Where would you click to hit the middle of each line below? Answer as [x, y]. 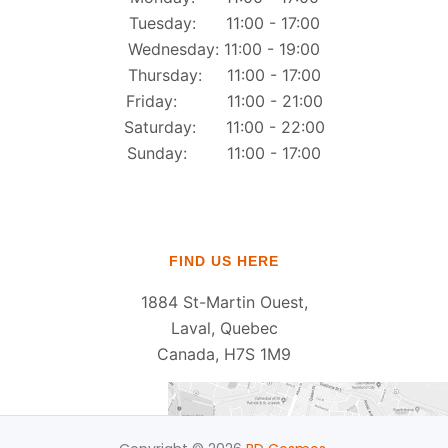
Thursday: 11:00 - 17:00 [224, 74]
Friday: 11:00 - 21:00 [224, 100]
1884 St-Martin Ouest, [224, 301]
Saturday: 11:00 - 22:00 [224, 126]
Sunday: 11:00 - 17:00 [224, 152]
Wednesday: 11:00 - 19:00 [224, 48]
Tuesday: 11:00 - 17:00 [224, 22]
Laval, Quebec [224, 327]
